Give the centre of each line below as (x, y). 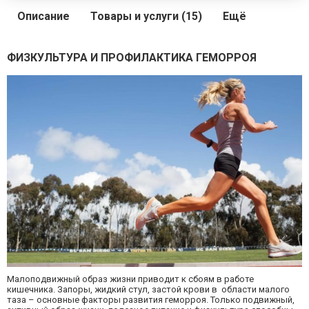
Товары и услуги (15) (146, 17)
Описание (43, 17)
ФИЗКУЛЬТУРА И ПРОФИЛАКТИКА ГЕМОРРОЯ (132, 58)
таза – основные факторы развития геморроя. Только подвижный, (151, 299)
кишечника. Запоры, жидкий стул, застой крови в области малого (148, 289)
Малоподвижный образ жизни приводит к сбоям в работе (130, 279)
